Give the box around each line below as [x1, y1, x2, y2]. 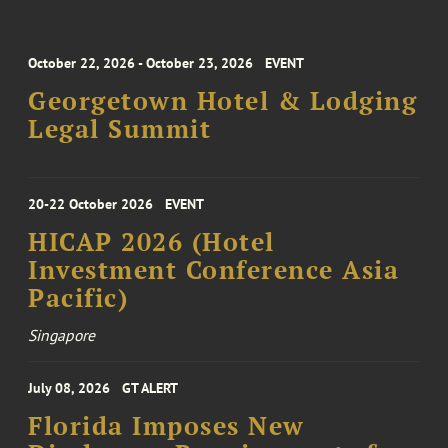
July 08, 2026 [28, 378, 111, 397]
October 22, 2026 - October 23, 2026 [28, 53, 254, 72]
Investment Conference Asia [28, 253, 400, 286]
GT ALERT [122, 378, 179, 397]
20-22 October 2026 [28, 194, 154, 213]
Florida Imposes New [28, 409, 305, 442]
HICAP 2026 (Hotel [28, 225, 275, 258]
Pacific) [28, 281, 129, 314]
